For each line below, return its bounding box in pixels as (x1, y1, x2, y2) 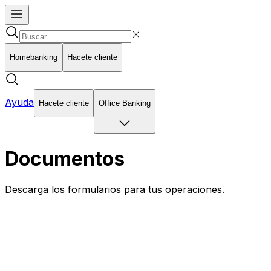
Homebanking (10, 53, 57, 62)
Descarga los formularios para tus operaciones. (5, 183, 224, 196)
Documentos (5, 146, 125, 171)
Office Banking (99, 98, 151, 108)
